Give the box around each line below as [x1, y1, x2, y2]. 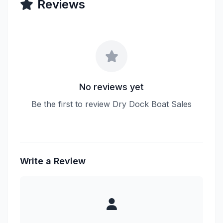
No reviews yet [79, 82, 144, 92]
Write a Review [20, 156, 86, 166]
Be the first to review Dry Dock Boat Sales [31, 99, 192, 109]
